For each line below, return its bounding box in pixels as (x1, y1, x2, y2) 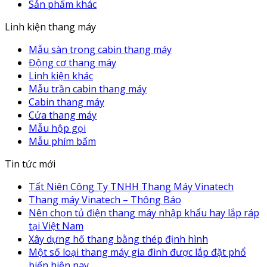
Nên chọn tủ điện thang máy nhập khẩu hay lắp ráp (29, 206, 259, 219)
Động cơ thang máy (29, 55, 116, 69)
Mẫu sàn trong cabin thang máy (29, 42, 172, 56)
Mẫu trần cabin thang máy (29, 82, 147, 95)
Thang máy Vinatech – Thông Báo (29, 193, 181, 206)
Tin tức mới (5, 157, 55, 170)
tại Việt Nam (29, 219, 83, 232)
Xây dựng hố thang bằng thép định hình (29, 232, 208, 246)
